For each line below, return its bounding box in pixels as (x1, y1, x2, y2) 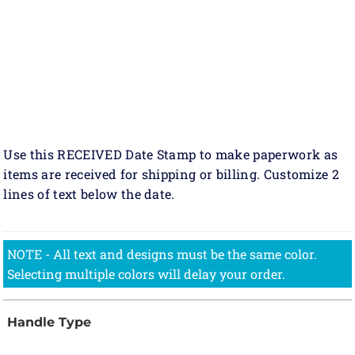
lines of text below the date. (3, 185, 175, 203)
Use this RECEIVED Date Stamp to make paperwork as (3, 146, 338, 163)
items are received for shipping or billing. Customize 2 (3, 166, 340, 183)
